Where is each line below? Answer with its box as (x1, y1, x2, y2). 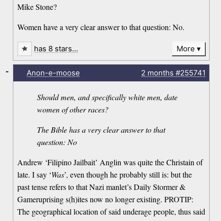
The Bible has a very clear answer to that (37, 124, 166, 135)
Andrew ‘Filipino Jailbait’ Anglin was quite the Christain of (17, 157, 203, 168)
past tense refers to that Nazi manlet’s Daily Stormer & (17, 182, 186, 192)
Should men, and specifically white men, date (37, 92, 178, 103)
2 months (141, 68, 174, 78)
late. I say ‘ (17, 169, 52, 180)
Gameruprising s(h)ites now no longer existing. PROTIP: (17, 194, 194, 205)
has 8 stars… (34, 44, 78, 54)
